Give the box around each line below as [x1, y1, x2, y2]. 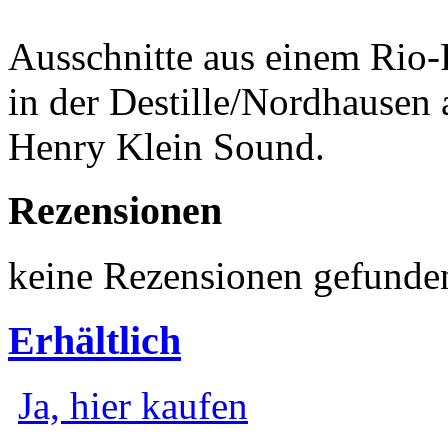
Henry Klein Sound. [8, 124, 325, 168]
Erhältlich [8, 317, 181, 363]
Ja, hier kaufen [18, 383, 248, 427]
